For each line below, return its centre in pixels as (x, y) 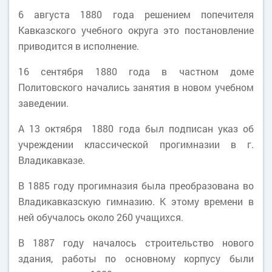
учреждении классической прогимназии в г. (136, 144)
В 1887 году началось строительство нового (136, 243)
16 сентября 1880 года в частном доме (136, 71)
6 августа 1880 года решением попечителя (136, 14)
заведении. (43, 103)
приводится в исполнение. (79, 46)
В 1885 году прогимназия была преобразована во (136, 185)
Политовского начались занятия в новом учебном (136, 87)
